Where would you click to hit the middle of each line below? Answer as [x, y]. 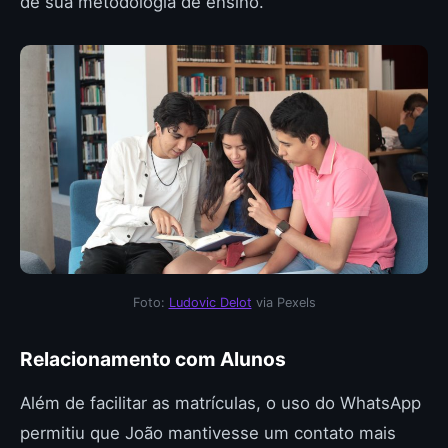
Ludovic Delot [210, 302]
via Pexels [283, 302]
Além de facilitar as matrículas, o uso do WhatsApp [220, 403]
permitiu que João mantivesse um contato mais [208, 433]
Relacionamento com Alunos [153, 359]
